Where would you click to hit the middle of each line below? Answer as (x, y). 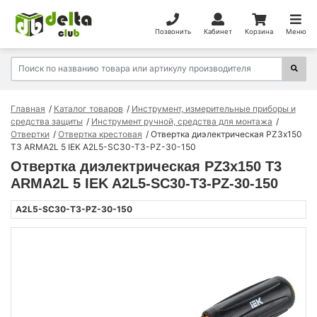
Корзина (259, 31)
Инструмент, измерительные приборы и (213, 108)
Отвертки (30, 134)
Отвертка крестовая (100, 134)
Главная (28, 108)
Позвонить (173, 31)
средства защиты (47, 121)
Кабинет (218, 31)
